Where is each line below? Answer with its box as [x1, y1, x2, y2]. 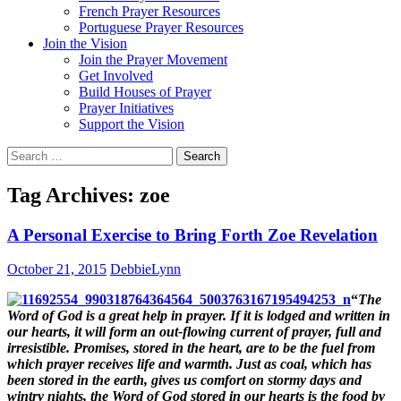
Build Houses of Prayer [79, 83, 211, 99]
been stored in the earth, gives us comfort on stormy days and [7, 372, 362, 388]
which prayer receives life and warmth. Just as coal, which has [7, 356, 371, 372]
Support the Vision [79, 115, 184, 132]
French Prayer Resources [79, 3, 220, 19]
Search [6, 145, 45, 161]
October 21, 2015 [7, 261, 107, 277]
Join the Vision [43, 35, 127, 51]
